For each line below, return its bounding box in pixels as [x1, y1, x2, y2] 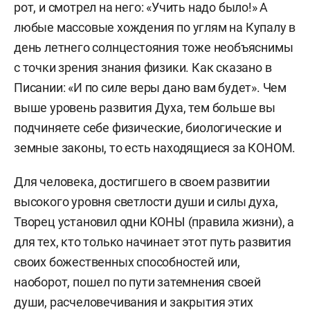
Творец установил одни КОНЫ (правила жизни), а [14, 215, 294, 229]
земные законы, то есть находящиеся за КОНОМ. [14, 140, 296, 155]
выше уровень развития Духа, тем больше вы [14, 100, 275, 115]
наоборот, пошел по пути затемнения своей [14, 275, 261, 289]
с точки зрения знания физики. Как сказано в [14, 60, 272, 75]
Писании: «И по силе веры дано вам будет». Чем [14, 80, 286, 95]
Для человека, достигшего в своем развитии [14, 174, 270, 189]
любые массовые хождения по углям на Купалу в [14, 20, 296, 35]
